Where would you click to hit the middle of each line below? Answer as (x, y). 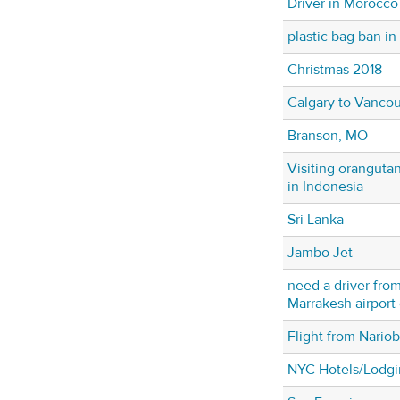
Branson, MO (328, 136)
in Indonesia (325, 187)
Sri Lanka (316, 220)
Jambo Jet (320, 253)
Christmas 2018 (335, 70)
